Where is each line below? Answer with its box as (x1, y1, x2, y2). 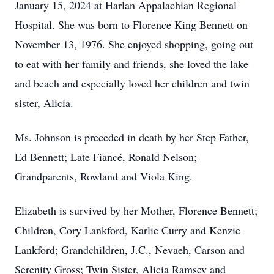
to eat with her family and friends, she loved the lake (15, 56, 248, 71)
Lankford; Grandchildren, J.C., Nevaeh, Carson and (15, 242, 245, 257)
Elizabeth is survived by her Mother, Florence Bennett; (15, 203, 257, 218)
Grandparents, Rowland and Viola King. (15, 169, 193, 183)
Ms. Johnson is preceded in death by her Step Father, (15, 130, 249, 144)
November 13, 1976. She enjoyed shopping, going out (15, 37, 253, 51)
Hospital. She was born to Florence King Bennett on (15, 17, 248, 32)
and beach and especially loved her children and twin (15, 76, 250, 91)
